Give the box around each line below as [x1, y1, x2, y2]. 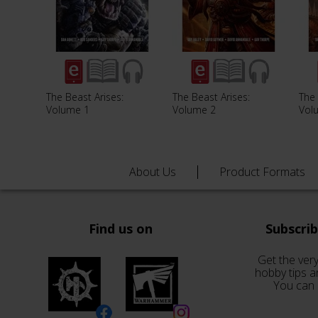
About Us [129, 164, 176, 180]
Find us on [89, 220, 153, 237]
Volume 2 [172, 102, 216, 116]
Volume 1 [46, 102, 89, 116]
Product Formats [219, 164, 305, 180]
